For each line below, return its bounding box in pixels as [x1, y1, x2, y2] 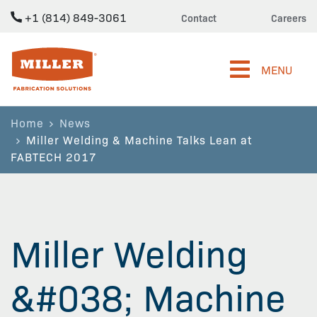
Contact [181, 11, 217, 25]
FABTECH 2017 [11, 149, 97, 164]
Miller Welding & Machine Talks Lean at [26, 132, 252, 147]
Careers [271, 11, 306, 25]
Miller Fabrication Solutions [10, 47, 149, 62]
